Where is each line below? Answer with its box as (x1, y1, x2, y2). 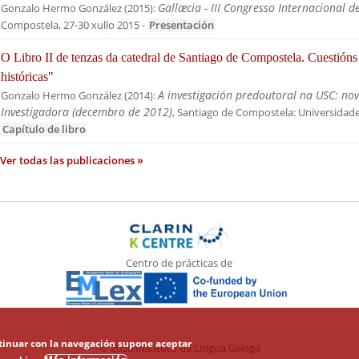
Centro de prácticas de (126, 256, 233, 271)
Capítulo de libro (2, 122, 86, 136)
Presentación (149, 18, 214, 33)
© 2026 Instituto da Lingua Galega (99, 341, 260, 356)
